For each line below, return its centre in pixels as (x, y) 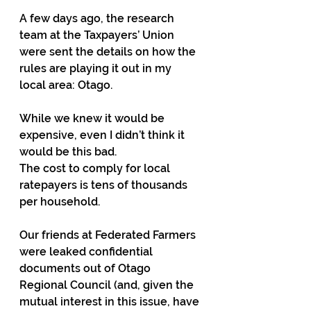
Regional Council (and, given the (108, 285)
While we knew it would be (93, 118)
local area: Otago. (66, 85)
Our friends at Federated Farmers (109, 235)
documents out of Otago (86, 268)
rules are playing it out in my (97, 68)
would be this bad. (69, 152)
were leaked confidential (87, 252)
